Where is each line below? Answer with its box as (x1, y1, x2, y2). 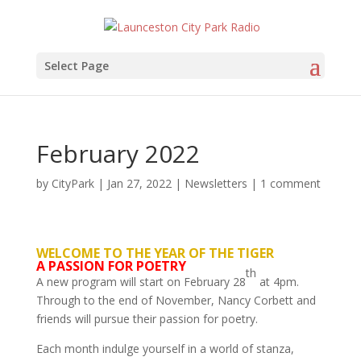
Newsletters (184, 175, 247, 191)
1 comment (259, 175, 321, 191)
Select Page (44, 57, 109, 73)
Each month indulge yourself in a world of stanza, (35, 340, 294, 356)
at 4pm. (255, 273, 302, 289)
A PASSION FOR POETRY (35, 256, 186, 275)
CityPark (51, 175, 94, 191)
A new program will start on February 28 (35, 273, 246, 289)
